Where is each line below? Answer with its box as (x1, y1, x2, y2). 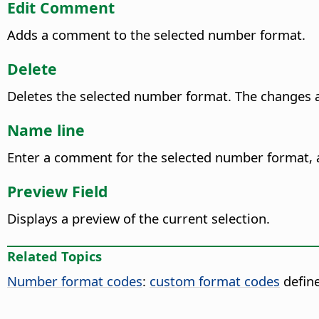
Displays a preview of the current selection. (7, 209, 270, 227)
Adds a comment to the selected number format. (7, 25, 305, 43)
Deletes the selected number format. (7, 86, 231, 105)
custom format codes (150, 272, 280, 291)
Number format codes (7, 272, 142, 291)
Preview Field (7, 180, 108, 202)
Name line (7, 119, 85, 140)
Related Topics (7, 247, 102, 266)
